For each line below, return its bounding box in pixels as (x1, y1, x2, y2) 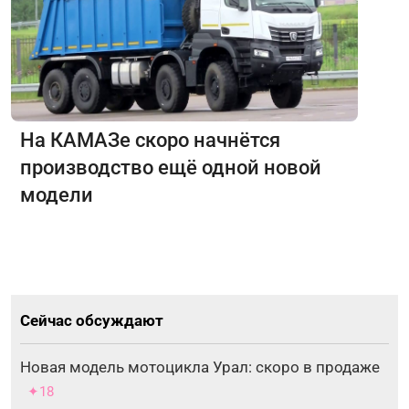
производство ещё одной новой (20, 155, 321, 179)
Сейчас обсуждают (20, 310, 163, 330)
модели (20, 183, 93, 206)
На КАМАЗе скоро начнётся (20, 128, 280, 152)
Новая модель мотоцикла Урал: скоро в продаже (20, 357, 380, 376)
